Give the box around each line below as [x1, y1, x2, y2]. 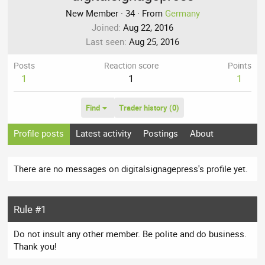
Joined [92, 21, 118, 34]
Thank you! [14, 240, 57, 253]
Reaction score [104, 60, 159, 72]
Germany [164, 7, 200, 20]
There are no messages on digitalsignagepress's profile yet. [14, 163, 248, 175]
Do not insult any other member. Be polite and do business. [14, 228, 247, 240]
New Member [65, 7, 118, 20]
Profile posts [14, 127, 64, 140]
